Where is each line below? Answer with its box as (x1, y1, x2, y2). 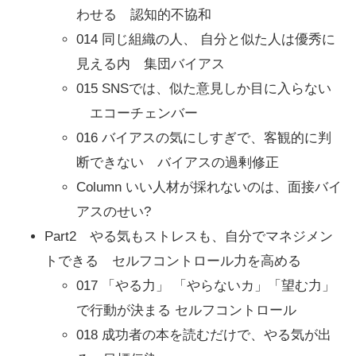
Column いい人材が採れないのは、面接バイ (76, 179, 342, 195)
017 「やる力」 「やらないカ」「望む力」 (76, 277, 335, 293)
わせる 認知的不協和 (76, 6, 211, 22)
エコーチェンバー (76, 105, 198, 121)
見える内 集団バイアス (76, 56, 225, 72)
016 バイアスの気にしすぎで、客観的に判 (76, 130, 331, 145)
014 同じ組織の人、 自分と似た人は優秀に (76, 31, 335, 47)
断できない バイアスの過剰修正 (76, 154, 279, 170)
